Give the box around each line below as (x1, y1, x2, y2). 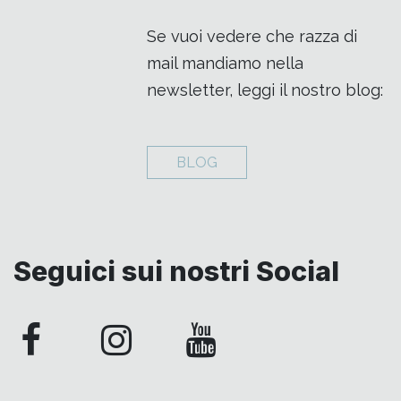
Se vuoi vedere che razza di (147, 27, 358, 47)
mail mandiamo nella (147, 54, 304, 73)
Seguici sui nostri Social (13, 254, 339, 288)
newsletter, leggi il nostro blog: (147, 81, 384, 100)
